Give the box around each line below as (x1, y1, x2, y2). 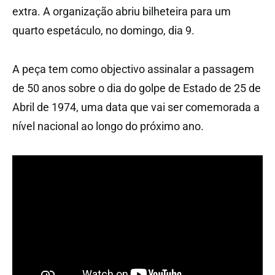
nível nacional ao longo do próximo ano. (12, 119, 204, 133)
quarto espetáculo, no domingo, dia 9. (12, 23, 195, 37)
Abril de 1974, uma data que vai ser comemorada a (12, 100, 260, 114)
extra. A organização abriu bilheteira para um (12, 4, 231, 18)
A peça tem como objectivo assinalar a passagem (12, 62, 254, 76)
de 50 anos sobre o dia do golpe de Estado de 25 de (12, 81, 261, 95)
